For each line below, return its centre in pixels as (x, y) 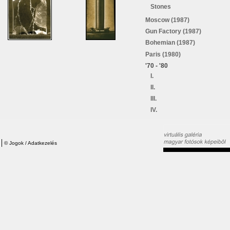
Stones (161, 6)
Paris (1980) (163, 54)
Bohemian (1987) (170, 43)
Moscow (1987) (167, 20)
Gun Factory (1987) (173, 32)
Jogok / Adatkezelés (33, 143)
